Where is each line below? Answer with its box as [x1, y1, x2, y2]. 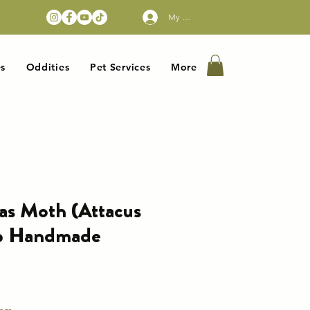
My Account [168, 12, 214, 22]
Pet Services [89, 61, 151, 73]
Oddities [26, 61, 70, 73]
